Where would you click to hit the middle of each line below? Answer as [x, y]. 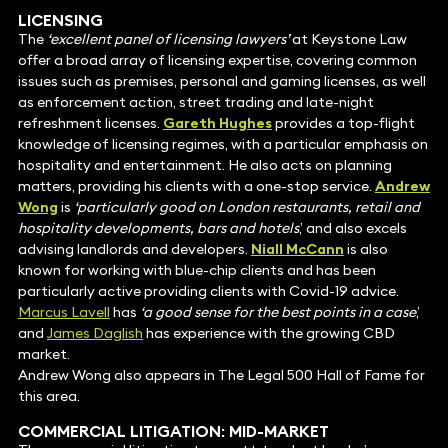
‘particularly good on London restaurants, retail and [246, 207]
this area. [48, 396]
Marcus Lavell [63, 312]
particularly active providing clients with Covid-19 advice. [208, 291]
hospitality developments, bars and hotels [158, 228]
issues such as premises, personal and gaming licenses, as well [221, 81]
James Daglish [94, 333]
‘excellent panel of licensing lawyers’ [167, 39]
